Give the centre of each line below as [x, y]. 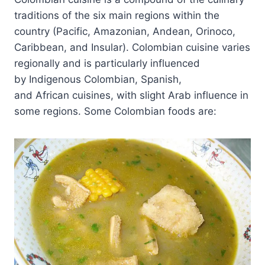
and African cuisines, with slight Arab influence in [131, 95]
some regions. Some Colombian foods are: [115, 111]
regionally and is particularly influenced [107, 63]
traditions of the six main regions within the [117, 15]
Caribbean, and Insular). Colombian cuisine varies [132, 47]
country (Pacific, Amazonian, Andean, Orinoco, [125, 31]
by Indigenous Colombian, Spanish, [98, 79]
